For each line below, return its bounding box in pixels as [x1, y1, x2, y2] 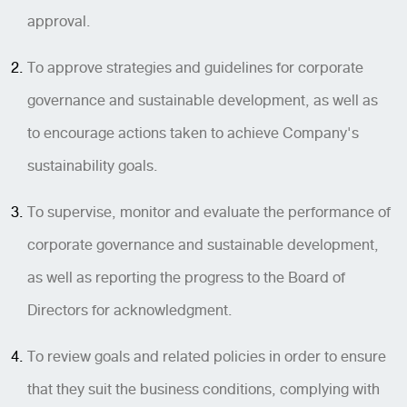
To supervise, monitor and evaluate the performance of [27, 199, 391, 224]
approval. [27, 8, 91, 34]
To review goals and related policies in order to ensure [27, 343, 386, 369]
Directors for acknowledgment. [27, 297, 233, 323]
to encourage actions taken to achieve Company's [27, 120, 359, 145]
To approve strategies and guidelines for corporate [27, 55, 363, 80]
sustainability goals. [27, 153, 158, 178]
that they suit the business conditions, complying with [27, 376, 380, 402]
